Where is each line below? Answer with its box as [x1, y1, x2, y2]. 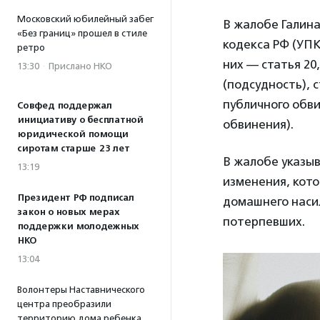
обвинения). [223, 117, 294, 132]
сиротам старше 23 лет [17, 143, 129, 154]
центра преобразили [17, 299, 111, 309]
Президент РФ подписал [17, 192, 134, 204]
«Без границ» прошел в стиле [17, 28, 147, 39]
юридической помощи [17, 129, 128, 140]
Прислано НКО [49, 61, 112, 71]
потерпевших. [223, 214, 305, 229]
